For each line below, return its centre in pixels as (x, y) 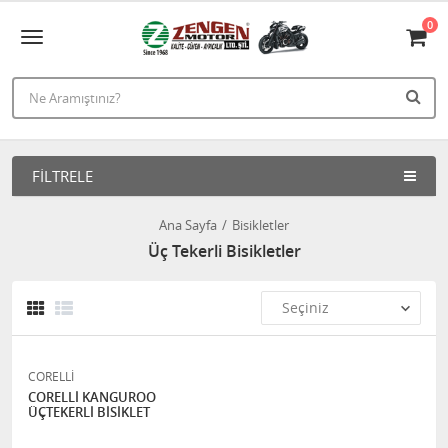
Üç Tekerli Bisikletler (224, 251)
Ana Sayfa (188, 225)
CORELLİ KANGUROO (55, 397)
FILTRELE (62, 176)
